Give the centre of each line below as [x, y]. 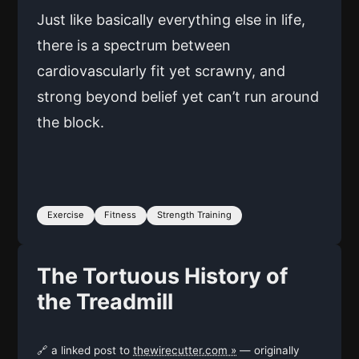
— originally [268, 350]
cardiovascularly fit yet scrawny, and [161, 71]
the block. [71, 123]
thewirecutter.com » [185, 350]
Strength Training [194, 215]
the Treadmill [105, 301]
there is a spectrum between [134, 46]
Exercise [65, 215]
